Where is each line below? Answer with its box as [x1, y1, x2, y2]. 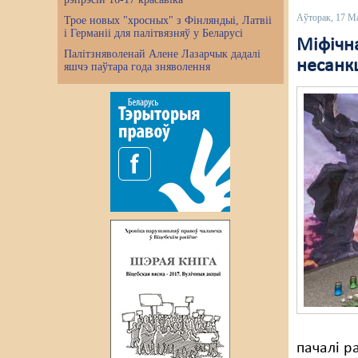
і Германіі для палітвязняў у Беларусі [64, 27, 243, 39]
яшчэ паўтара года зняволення [64, 61, 210, 73]
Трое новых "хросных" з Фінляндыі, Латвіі [64, 14, 272, 26]
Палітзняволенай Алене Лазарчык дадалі [64, 48, 261, 60]
